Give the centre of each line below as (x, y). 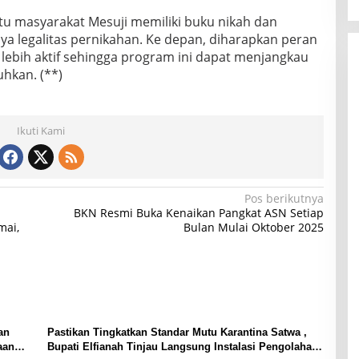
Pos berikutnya (284, 199)
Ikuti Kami (41, 131)
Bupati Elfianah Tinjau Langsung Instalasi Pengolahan (182, 347)
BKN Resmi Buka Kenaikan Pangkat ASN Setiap (198, 213)
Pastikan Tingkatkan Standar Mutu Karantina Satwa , (177, 333)
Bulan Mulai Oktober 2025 (253, 228)
